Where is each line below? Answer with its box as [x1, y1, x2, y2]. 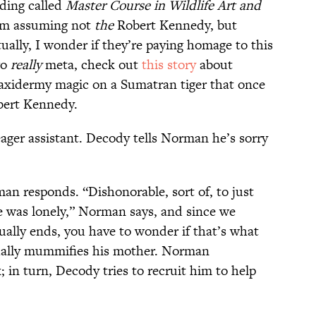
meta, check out [42, 55, 138, 75]
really [11, 55, 42, 75]
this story [138, 55, 196, 75]
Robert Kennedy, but [114, 16, 237, 35]
